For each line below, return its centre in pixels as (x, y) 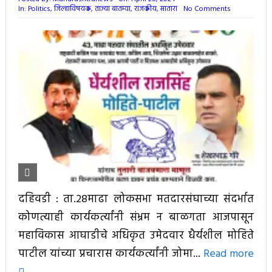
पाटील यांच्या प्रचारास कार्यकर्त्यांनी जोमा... (111, 254)
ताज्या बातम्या (112, 9)
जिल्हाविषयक (72, 9)
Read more (229, 254)
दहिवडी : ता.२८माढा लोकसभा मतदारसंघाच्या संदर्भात (136, 199)
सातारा (168, 9)
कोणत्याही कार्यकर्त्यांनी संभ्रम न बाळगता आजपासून (136, 217)
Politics (39, 9)
